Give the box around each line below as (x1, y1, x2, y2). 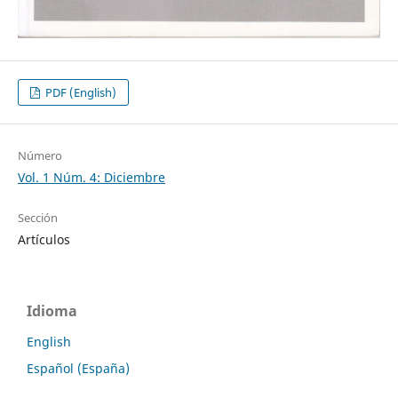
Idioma (27, 301, 77, 322)
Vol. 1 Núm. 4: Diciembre (17, 169, 165, 187)
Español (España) (27, 360, 130, 378)
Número (17, 147, 62, 164)
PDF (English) (43, 84, 117, 101)
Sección (17, 210, 58, 227)
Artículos (17, 231, 70, 249)
